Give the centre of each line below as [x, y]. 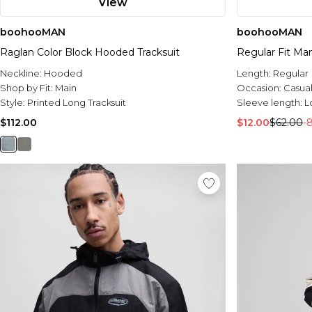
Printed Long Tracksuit [77, 103]
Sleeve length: [271, 103]
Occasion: [260, 88]
